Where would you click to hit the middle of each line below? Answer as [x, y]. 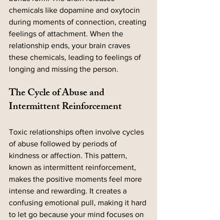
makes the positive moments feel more [76, 179]
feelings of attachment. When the [67, 34]
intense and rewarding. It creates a [69, 191]
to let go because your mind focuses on [77, 215]
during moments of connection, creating [79, 22]
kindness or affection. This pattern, [69, 156]
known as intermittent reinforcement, [73, 167]
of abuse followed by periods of [64, 144]
